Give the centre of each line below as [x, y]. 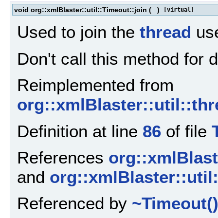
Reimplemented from [95, 85]
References [63, 158]
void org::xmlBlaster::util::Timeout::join [81, 10]
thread [165, 32]
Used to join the [78, 32]
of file [186, 131]
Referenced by [74, 203]
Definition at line [80, 131]
